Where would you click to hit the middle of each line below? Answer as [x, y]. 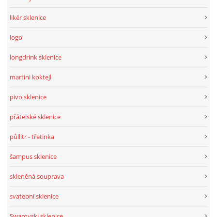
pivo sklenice [28, 97]
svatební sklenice [34, 196]
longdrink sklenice [36, 57]
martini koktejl [31, 77]
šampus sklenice [33, 157]
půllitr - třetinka [32, 137]
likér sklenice [28, 18]
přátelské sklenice [35, 117]
